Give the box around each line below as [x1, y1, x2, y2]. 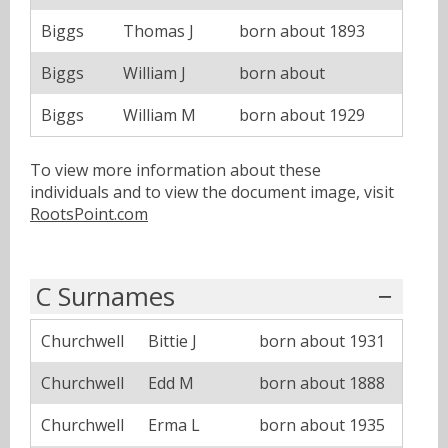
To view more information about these [30, 158, 321, 181]
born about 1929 [239, 103, 365, 126]
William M [123, 103, 196, 126]
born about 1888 [259, 372, 385, 395]
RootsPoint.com [30, 202, 148, 225]
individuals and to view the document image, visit [30, 180, 394, 203]
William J [123, 61, 186, 84]
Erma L [148, 414, 200, 437]
